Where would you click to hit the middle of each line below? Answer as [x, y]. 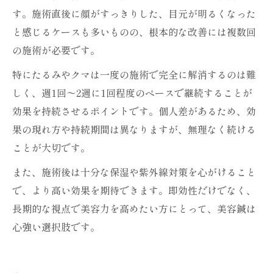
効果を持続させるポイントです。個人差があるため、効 [134, 111]
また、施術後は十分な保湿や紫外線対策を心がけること [134, 172]
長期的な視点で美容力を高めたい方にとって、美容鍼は [134, 208]
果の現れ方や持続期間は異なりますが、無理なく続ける [134, 129]
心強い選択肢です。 [56, 227]
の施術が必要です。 [56, 50]
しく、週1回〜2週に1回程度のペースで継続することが [132, 93]
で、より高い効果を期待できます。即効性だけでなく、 [134, 190]
